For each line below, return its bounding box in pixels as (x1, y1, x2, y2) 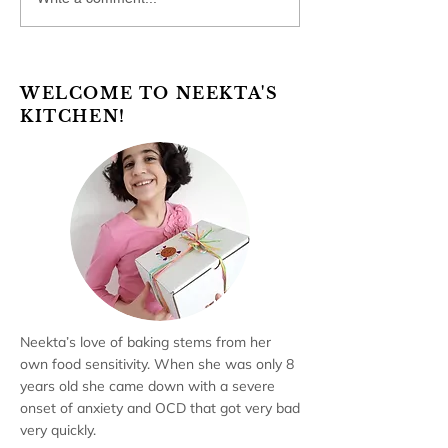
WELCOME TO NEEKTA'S (20, 83, 279, 104)
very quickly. (20, 421, 100, 440)
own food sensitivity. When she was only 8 (20, 355, 294, 374)
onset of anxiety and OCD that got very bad (20, 399, 300, 418)
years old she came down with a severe (20, 377, 275, 396)
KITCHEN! (20, 106, 126, 127)
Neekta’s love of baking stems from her (20, 333, 271, 352)
